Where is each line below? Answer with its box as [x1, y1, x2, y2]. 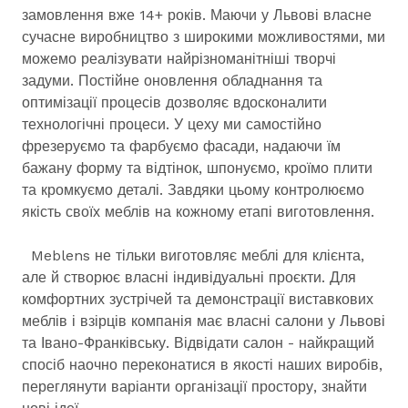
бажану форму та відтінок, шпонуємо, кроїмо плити [22, 159, 372, 177]
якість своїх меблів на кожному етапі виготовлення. [22, 203, 379, 220]
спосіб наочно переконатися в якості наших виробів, [22, 356, 382, 373]
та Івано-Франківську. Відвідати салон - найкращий [22, 334, 374, 352]
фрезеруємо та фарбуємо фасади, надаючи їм [22, 138, 341, 155]
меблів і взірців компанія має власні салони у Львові [22, 312, 385, 330]
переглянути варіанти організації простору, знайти [22, 378, 367, 395]
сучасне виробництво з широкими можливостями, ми [22, 28, 385, 46]
